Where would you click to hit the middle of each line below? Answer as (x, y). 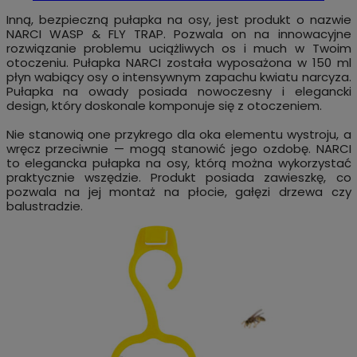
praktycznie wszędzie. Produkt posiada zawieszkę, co (178, 178)
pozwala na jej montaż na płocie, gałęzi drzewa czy (178, 192)
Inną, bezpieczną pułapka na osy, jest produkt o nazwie (178, 20)
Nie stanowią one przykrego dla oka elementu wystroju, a (178, 135)
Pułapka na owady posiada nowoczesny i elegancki (178, 92)
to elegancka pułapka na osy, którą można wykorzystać (178, 163)
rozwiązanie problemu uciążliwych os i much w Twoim (178, 49)
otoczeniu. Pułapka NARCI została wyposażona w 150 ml (178, 63)
